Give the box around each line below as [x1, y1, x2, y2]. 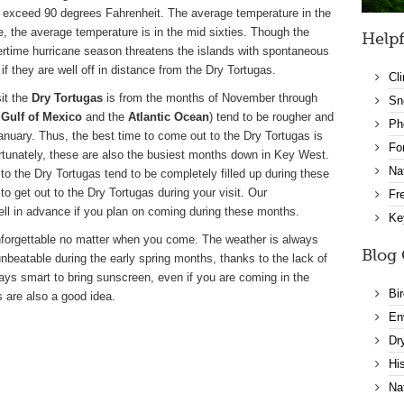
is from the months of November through [103, 91, 317, 105]
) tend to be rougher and [209, 110, 334, 124]
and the [82, 110, 128, 124]
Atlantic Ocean [128, 110, 209, 124]
